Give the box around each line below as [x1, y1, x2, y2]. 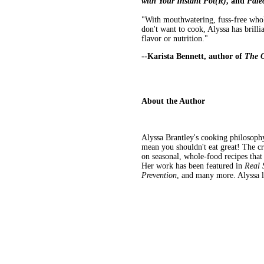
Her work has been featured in [141, 161, 242, 171]
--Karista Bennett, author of [141, 52, 245, 61]
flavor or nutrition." [141, 34, 208, 44]
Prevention [141, 171, 177, 180]
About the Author [141, 97, 205, 106]
